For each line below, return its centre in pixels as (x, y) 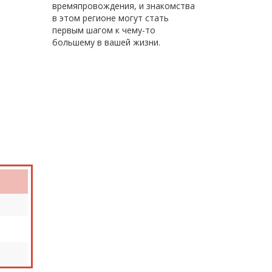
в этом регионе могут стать (110, 18)
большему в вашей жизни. (106, 42)
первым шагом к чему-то (104, 30)
